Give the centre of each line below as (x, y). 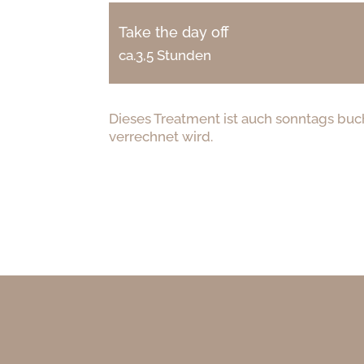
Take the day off (174, 32)
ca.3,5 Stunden (165, 55)
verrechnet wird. (161, 136)
